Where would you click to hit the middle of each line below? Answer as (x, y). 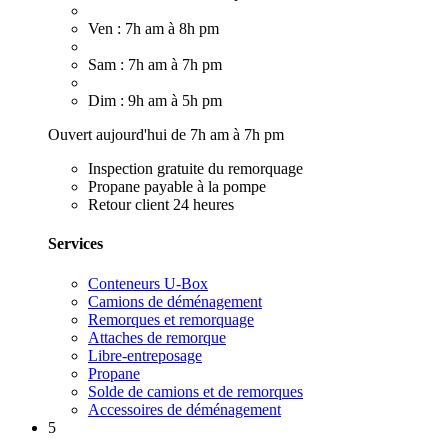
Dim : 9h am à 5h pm (155, 101)
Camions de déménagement (175, 301)
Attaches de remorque (157, 337)
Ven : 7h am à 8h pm (153, 29)
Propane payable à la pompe (177, 187)
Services (75, 244)
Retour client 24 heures (161, 205)
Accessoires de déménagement (184, 409)
